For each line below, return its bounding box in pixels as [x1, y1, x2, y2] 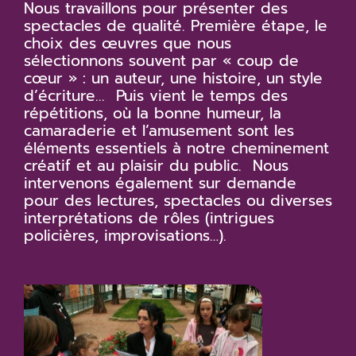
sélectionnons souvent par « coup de [24, 48, 299, 72]
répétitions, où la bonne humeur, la [24, 101, 281, 125]
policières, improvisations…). [24, 223, 226, 247]
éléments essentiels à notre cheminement [24, 136, 329, 160]
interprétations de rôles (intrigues [24, 206, 274, 230]
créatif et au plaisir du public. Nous [24, 153, 288, 177]
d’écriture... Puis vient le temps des [24, 83, 288, 107]
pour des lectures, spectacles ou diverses [24, 188, 332, 212]
